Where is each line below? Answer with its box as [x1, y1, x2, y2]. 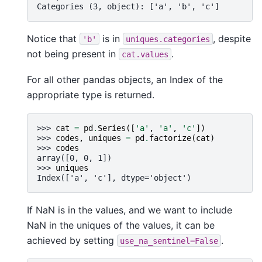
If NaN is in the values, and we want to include [27, 204, 232, 216]
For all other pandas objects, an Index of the [27, 74, 223, 86]
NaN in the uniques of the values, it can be [27, 219, 215, 231]
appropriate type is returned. [27, 89, 154, 101]
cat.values [122, 50, 168, 60]
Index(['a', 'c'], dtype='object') [37, 173, 191, 182]
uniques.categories [126, 35, 210, 44]
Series [98, 123, 126, 133]
